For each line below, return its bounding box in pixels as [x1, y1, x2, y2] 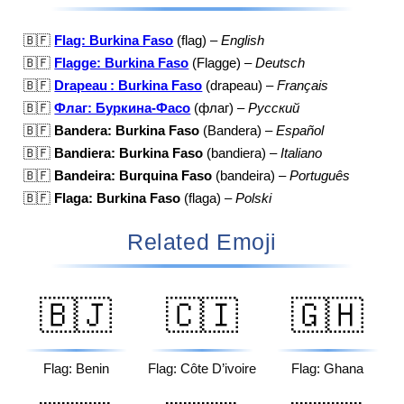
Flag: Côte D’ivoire [147, 362, 256, 377]
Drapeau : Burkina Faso [54, 78, 203, 93]
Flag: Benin [42, 362, 109, 377]
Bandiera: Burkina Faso [54, 145, 204, 161]
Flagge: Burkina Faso [54, 55, 189, 70]
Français [277, 78, 329, 93]
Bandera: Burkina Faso [54, 123, 200, 138]
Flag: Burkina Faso [54, 32, 174, 48]
